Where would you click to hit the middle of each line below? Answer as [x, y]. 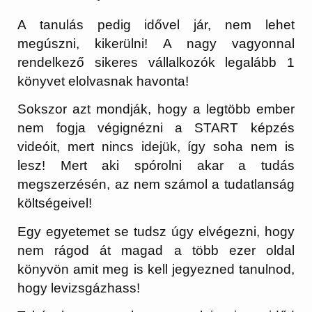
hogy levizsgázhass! [79, 288]
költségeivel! [55, 203]
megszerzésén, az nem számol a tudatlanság [156, 185]
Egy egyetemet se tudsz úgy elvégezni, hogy [156, 231]
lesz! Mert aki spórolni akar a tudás [156, 166]
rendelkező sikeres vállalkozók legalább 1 [156, 62]
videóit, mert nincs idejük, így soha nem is [156, 147]
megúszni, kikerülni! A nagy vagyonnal [156, 43]
